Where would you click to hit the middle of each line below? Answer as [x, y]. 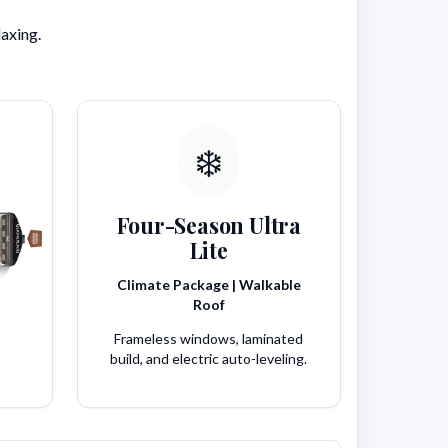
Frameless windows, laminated [209, 339]
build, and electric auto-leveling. [209, 359]
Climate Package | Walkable [208, 285]
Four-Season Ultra [208, 225]
